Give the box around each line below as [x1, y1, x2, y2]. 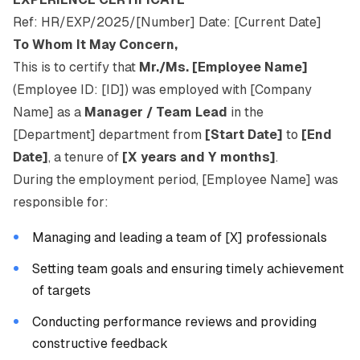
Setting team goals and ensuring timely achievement [32, 261, 344, 276]
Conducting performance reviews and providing [32, 314, 317, 329]
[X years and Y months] [122, 149, 276, 165]
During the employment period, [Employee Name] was [13, 172, 338, 187]
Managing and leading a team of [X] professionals [32, 230, 327, 245]
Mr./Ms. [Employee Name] [139, 59, 308, 75]
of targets [32, 283, 91, 298]
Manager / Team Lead [84, 104, 227, 120]
